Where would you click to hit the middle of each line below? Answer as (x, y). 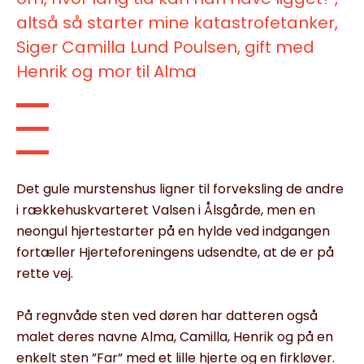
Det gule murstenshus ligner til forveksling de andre (180, 189)
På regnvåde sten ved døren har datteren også (167, 316)
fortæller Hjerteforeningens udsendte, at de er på (175, 253)
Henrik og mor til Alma (106, 72)
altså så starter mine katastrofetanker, (177, 23)
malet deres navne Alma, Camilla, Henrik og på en (175, 337)
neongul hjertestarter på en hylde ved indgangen (173, 232)
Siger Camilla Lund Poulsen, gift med (165, 48)
